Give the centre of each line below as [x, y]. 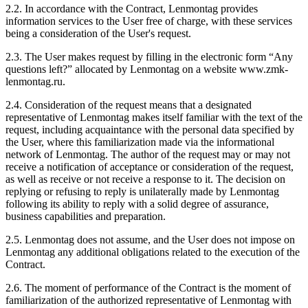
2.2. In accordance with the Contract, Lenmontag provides [132, 8]
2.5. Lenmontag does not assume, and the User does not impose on [150, 239]
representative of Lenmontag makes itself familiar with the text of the [154, 117]
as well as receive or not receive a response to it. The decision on [145, 179]
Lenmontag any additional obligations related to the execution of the [153, 252]
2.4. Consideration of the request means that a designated [129, 104]
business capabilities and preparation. [86, 216]
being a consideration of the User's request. [98, 33]
